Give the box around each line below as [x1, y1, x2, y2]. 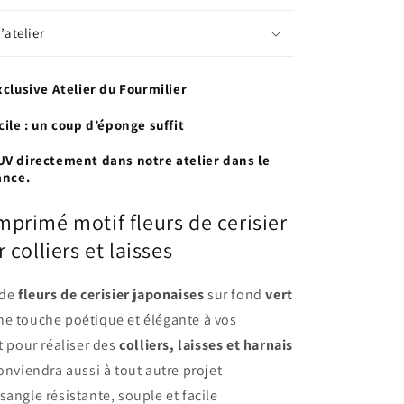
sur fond [204, 285, 266, 304]
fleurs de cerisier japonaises [18, 285, 205, 304]
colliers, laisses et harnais [119, 335, 294, 354]
